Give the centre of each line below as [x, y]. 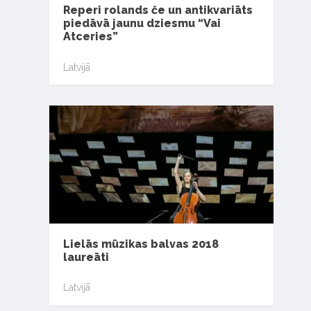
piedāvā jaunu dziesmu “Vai [142, 24]
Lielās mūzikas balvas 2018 [141, 244]
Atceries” [90, 37]
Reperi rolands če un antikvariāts [158, 10]
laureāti [86, 257]
